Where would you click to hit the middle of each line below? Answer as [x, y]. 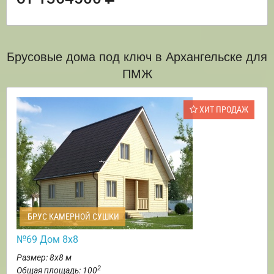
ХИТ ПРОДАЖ [223, 110]
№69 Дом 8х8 [47, 240]
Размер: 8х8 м [44, 258]
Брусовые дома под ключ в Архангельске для [137, 56]
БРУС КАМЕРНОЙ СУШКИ [72, 217]
